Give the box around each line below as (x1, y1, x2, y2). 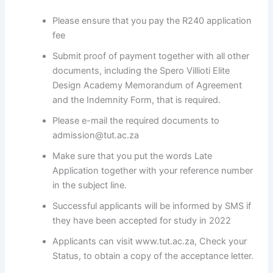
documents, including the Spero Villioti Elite (52, 65, 230, 77)
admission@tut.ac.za (52, 130, 140, 141)
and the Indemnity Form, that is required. (52, 94, 221, 106)
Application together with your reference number (52, 165, 253, 177)
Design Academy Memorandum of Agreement (52, 80, 243, 91)
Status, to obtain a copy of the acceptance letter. (52, 250, 254, 262)
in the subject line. (52, 180, 127, 191)
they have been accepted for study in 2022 (52, 215, 232, 227)
